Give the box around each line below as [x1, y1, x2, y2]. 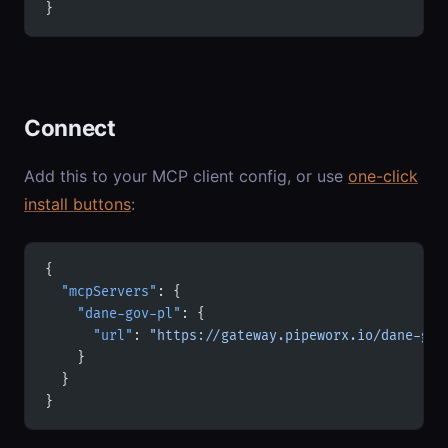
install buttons [24, 193, 131, 214]
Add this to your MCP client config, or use [24, 165, 348, 186]
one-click [348, 165, 418, 186]
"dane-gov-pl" [45, 305, 181, 322]
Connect [24, 113, 116, 141]
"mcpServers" [45, 283, 157, 300]
